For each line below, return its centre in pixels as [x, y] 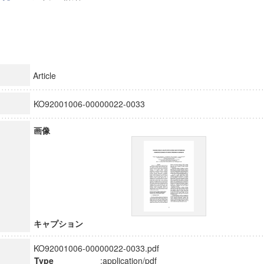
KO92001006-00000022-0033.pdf [96, 248]
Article [44, 75]
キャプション [58, 223]
